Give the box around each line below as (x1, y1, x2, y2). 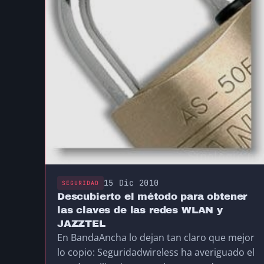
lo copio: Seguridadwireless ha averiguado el (57, 246, 255, 259)
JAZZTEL (57, 218, 105, 230)
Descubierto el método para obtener (57, 191, 247, 203)
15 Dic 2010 (103, 177, 159, 189)
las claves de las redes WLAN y (57, 204, 223, 216)
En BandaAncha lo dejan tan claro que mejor (57, 231, 255, 245)
